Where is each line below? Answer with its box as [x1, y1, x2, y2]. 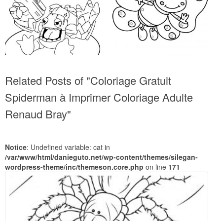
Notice [5, 142, 27, 152]
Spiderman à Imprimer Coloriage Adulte [5, 89, 193, 105]
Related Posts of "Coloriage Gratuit [5, 72, 171, 88]
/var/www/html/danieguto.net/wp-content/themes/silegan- [5, 151, 198, 162]
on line [144, 161, 168, 172]
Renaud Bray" [5, 106, 71, 121]
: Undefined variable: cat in [27, 142, 110, 152]
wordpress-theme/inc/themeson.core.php [5, 161, 144, 172]
